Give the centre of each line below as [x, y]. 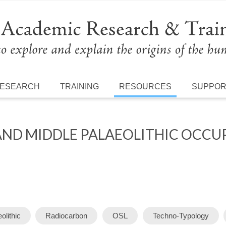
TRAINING [80, 86]
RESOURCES [146, 86]
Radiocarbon [67, 215]
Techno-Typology [181, 215]
